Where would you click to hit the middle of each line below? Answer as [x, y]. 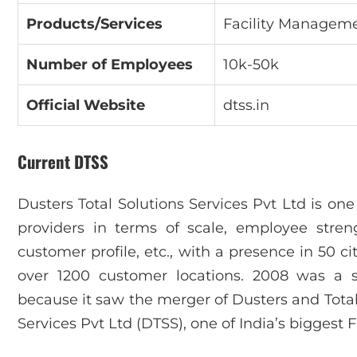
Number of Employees [110, 64]
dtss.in [246, 105]
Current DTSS [63, 161]
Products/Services [94, 24]
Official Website [86, 105]
